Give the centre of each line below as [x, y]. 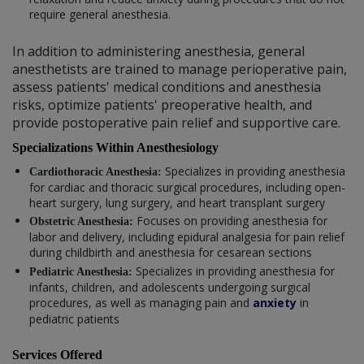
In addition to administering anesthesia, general [158, 51]
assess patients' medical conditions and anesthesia [167, 87]
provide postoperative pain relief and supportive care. [176, 122]
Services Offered [57, 354]
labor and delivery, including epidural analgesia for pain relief [187, 237]
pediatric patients [74, 318]
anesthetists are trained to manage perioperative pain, [180, 69]
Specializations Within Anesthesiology [115, 147]
